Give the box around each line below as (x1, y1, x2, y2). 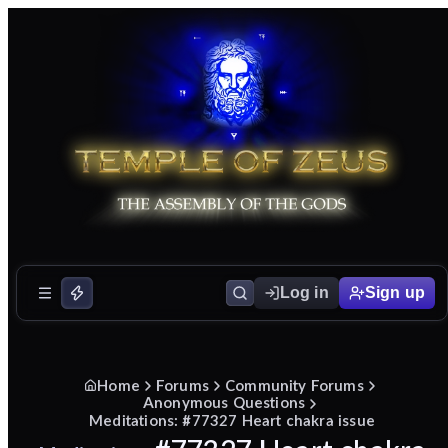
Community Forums (224, 375, 364, 394)
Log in (279, 283, 329, 301)
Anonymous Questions (142, 393, 306, 412)
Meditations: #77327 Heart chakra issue (89, 410, 375, 429)
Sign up (364, 283, 425, 301)
